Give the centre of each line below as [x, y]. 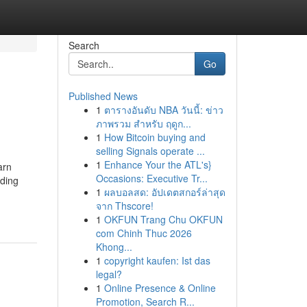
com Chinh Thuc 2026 [144, 233]
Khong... [114, 247]
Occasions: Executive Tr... [151, 178]
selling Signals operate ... [150, 151]
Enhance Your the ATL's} [158, 164]
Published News [103, 96]
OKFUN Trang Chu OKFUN [163, 219]
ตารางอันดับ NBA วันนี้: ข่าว [163, 110]
